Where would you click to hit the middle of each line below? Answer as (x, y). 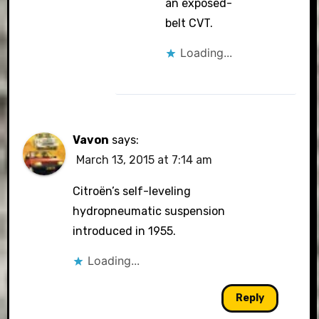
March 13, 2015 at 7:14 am (145, 160)
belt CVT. (189, 23)
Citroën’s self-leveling (132, 191)
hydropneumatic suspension (149, 211)
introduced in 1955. (125, 231)
